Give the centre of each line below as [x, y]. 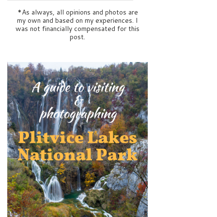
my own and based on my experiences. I [77, 20]
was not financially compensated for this [77, 28]
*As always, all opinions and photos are [77, 12]
